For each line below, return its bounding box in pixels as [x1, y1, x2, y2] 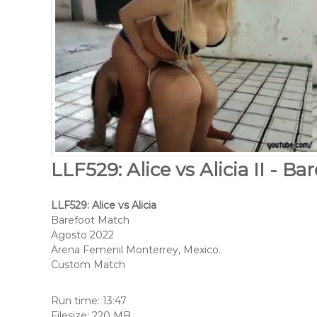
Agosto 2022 [51, 229, 114, 242]
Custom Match [51, 258, 125, 272]
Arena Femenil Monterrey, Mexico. [51, 243, 221, 257]
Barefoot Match [51, 214, 129, 227]
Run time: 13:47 [51, 294, 127, 308]
